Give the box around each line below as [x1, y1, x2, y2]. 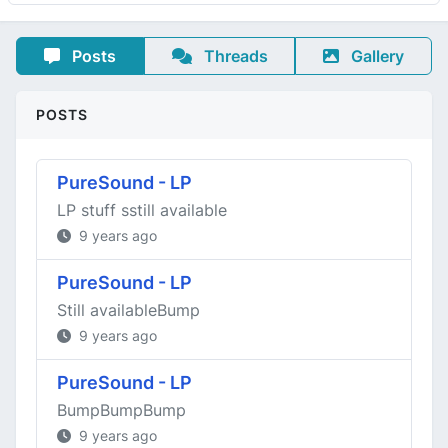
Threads [199, 46, 268, 66]
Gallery [347, 46, 405, 66]
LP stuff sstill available [57, 200, 227, 220]
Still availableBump [57, 300, 200, 320]
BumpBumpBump [57, 400, 186, 420]
